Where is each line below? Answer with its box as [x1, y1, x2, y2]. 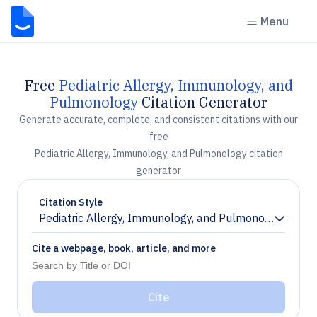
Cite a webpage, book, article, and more [32, 242, 216, 255]
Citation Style [39, 196, 103, 209]
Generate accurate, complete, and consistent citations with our [19, 113, 298, 126]
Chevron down [38, 217, 111, 231]
